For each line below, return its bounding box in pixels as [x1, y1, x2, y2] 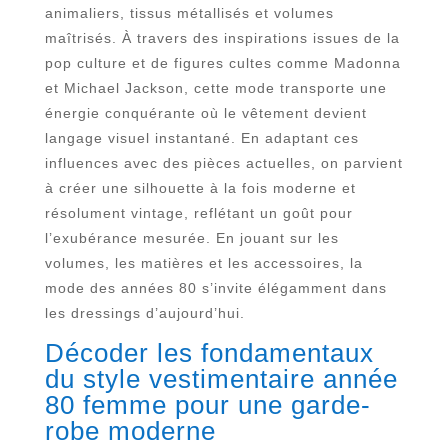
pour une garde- [166, 390, 371, 421]
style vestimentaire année [82, 364, 398, 395]
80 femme [44, 390, 167, 421]
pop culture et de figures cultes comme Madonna [44, 55, 401, 72]
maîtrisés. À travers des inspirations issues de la [44, 30, 400, 47]
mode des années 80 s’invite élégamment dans [44, 280, 387, 297]
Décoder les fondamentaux [44, 338, 374, 369]
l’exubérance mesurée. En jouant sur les [44, 230, 339, 247]
